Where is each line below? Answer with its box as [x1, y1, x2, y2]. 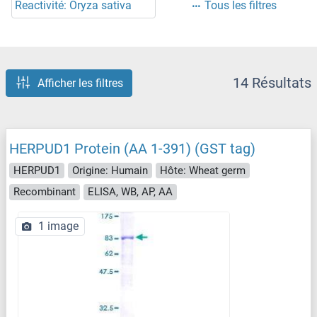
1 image [38, 219, 79, 233]
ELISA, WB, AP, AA [88, 185, 173, 199]
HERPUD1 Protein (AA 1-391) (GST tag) [9, 139, 255, 157]
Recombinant [13, 185, 76, 199]
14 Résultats [233, 74, 311, 92]
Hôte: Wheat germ [160, 163, 246, 177]
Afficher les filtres [38, 76, 123, 90]
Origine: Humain [72, 163, 148, 177]
